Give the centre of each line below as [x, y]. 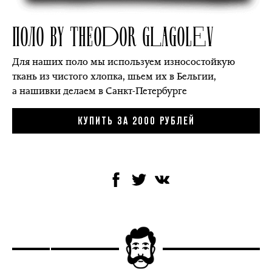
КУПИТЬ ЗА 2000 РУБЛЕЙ [136, 122]
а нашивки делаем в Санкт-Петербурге [100, 91]
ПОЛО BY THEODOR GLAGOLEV [113, 36]
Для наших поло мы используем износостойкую [124, 62]
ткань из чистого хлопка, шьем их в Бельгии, [114, 76]
